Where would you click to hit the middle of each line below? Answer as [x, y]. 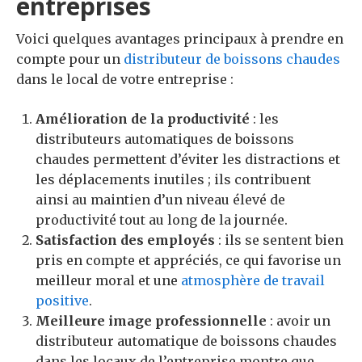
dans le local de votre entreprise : [125, 79]
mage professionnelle [190, 320]
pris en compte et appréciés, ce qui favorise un [188, 260]
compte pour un [70, 59]
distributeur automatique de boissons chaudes [186, 341]
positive [62, 300]
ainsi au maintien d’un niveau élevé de [160, 199]
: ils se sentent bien [279, 240]
